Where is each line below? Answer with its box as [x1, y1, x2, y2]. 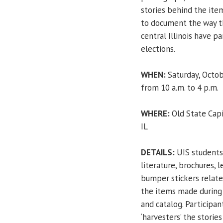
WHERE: [141, 108, 172, 119]
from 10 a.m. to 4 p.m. [141, 82, 219, 93]
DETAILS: [141, 146, 175, 158]
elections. [141, 43, 175, 54]
